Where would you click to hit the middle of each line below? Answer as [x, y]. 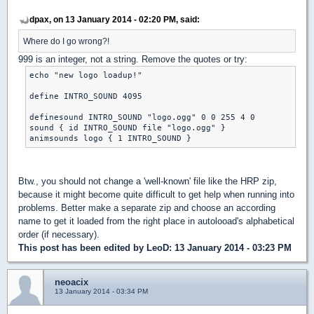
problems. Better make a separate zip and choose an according [147, 208]
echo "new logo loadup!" [86, 76]
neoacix [71, 282]
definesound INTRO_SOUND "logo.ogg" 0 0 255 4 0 [142, 118]
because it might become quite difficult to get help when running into [156, 195]
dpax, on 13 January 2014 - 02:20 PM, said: [115, 20]
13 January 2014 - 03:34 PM [101, 292]
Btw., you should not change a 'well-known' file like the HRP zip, [148, 182]
